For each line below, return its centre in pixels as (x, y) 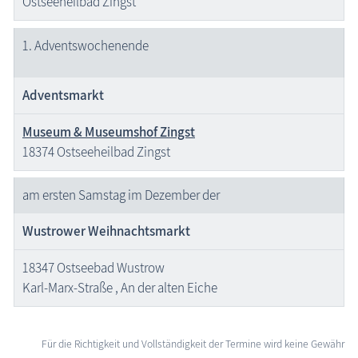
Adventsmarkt (63, 95)
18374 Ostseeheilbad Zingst (96, 151)
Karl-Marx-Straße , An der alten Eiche (120, 288)
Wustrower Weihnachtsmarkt (106, 231)
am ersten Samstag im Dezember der (121, 195)
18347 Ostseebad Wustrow (93, 268)
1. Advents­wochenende (86, 45)
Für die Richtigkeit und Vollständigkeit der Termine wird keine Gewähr (193, 344)
